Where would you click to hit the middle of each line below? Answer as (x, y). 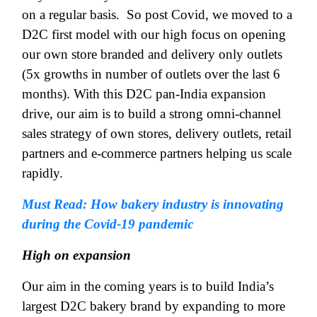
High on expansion (76, 255)
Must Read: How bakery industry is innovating (153, 204)
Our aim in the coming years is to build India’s (148, 286)
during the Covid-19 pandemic (108, 224)
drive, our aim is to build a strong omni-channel (151, 113)
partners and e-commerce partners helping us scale (157, 153)
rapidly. (42, 173)
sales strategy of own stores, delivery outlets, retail (157, 133)
